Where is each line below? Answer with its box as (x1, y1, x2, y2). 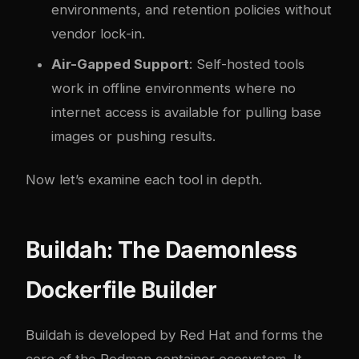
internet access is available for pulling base (51, 103, 321, 120)
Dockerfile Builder (26, 276, 217, 304)
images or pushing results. (51, 127, 216, 144)
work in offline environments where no (51, 79, 296, 96)
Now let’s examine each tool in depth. (26, 171, 262, 188)
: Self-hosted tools (189, 55, 305, 72)
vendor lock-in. (51, 25, 145, 42)
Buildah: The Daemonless (26, 236, 297, 264)
